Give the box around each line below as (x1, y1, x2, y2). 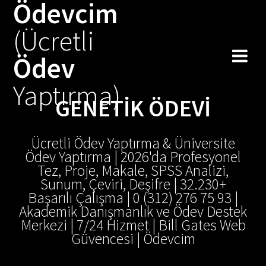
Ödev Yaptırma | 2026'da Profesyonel (25, 147, 241, 166)
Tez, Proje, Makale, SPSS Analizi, (37, 161, 229, 180)
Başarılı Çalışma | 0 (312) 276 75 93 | (28, 188, 238, 207)
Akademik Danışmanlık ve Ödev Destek (19, 202, 247, 221)
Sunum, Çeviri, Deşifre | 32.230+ (40, 175, 226, 194)
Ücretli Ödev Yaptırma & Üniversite (31, 134, 235, 153)
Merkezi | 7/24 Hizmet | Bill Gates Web (20, 216, 246, 235)
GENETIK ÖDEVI (55, 93, 211, 123)
